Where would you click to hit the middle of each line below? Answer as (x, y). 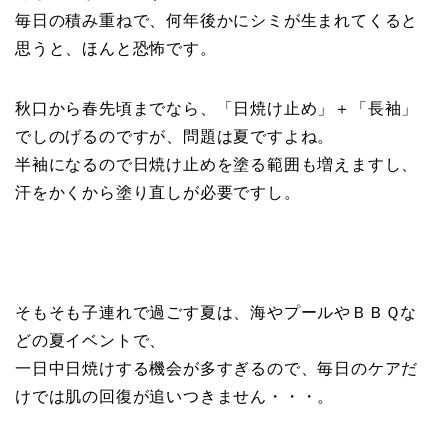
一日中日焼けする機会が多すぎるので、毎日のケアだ (217, 369)
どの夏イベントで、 (91, 341)
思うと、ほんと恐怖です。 (116, 49)
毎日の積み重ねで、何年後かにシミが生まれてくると (217, 21)
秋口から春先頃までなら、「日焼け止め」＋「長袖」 (217, 109)
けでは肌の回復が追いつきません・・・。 (175, 397)
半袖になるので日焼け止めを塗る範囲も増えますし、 (217, 165)
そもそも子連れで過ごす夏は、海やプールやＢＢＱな (216, 313)
